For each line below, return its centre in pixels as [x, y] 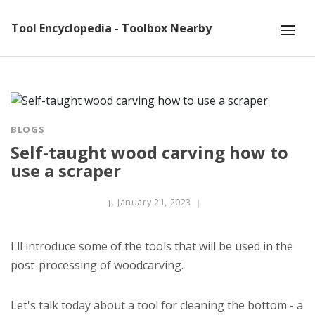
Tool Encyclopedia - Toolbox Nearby [111, 28]
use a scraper [66, 171]
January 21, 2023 [154, 202]
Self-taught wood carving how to [149, 152]
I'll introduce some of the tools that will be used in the [152, 246]
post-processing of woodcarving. [97, 265]
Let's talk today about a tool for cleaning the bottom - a [157, 305]
